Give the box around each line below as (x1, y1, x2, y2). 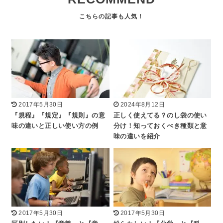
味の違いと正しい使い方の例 (11, 122, 99, 129)
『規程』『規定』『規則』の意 (11, 111, 105, 119)
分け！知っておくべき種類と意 (113, 122, 207, 129)
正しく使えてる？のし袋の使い (113, 111, 207, 119)
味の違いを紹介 (113, 132, 160, 140)
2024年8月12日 (120, 101, 165, 108)
